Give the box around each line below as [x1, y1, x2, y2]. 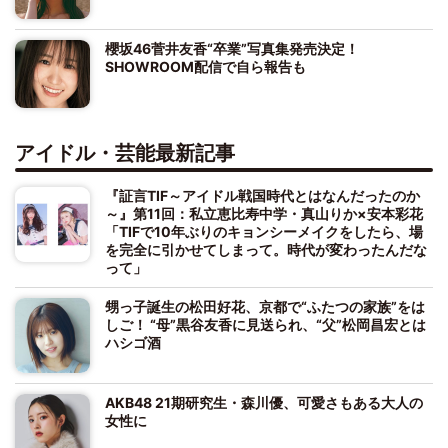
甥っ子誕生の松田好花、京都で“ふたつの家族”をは [105, 297, 425, 315]
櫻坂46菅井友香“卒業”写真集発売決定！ [105, 40, 359, 58]
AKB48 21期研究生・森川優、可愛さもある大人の [105, 393, 423, 411]
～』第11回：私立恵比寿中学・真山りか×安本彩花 [105, 204, 423, 222]
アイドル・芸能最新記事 [15, 140, 235, 165]
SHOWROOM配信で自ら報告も [105, 58, 306, 76]
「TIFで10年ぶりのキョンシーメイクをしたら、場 [105, 222, 423, 240]
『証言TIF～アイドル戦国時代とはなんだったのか [105, 186, 420, 204]
